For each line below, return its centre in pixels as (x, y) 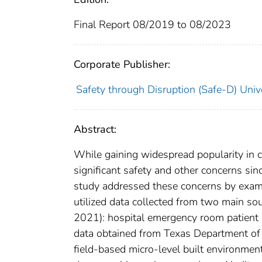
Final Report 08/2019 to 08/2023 (152, 25)
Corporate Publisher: (122, 65)
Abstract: (95, 130)
